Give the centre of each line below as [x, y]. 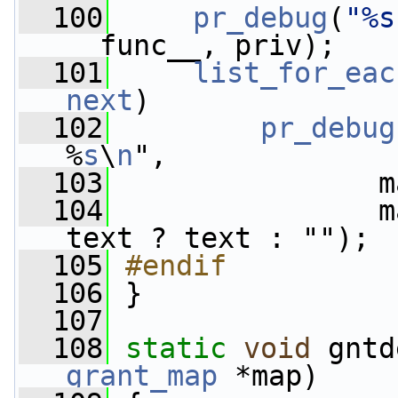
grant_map [142, 376]
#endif [176, 266]
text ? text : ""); [218, 238]
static [176, 348]
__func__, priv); [201, 45]
